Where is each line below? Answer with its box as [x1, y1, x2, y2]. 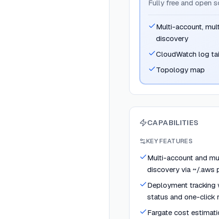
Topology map [156, 65, 205, 74]
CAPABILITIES [147, 118, 199, 127]
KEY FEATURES [146, 137, 193, 145]
